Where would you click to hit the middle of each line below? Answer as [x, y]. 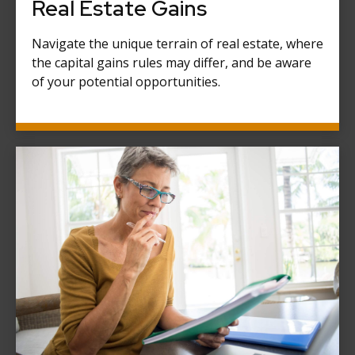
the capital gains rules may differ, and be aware [172, 62]
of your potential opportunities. [126, 81]
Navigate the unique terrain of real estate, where [177, 43]
